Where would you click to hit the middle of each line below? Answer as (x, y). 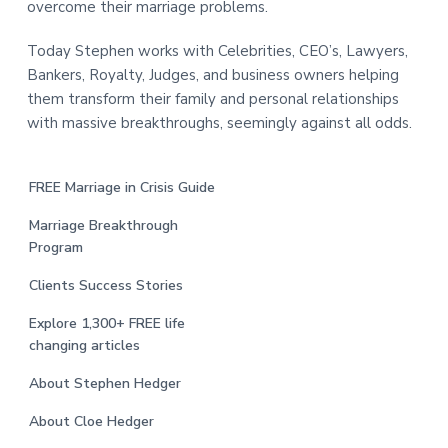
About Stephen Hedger (104, 384)
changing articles (84, 346)
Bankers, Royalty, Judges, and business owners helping (212, 75)
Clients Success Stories (105, 286)
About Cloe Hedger (91, 422)
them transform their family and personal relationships (212, 99)
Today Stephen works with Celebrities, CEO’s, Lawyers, (217, 51)
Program (55, 248)
